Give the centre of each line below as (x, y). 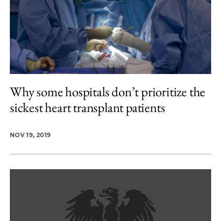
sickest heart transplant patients (88, 107)
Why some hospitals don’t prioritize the (108, 92)
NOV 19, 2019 (31, 135)
